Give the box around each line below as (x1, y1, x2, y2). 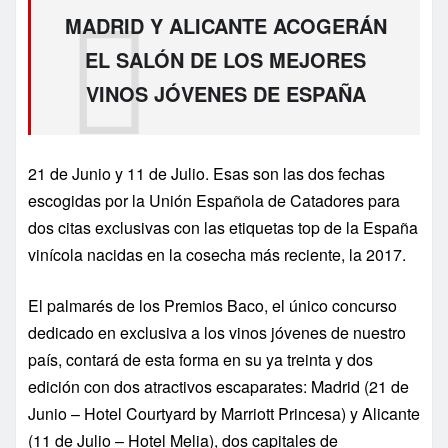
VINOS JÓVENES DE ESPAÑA (85, 78, 366, 108)
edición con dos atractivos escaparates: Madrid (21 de (28, 375, 409, 399)
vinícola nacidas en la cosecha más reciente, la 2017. (28, 243, 406, 267)
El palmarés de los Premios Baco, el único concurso (28, 294, 397, 318)
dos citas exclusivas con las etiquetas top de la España (28, 216, 418, 240)
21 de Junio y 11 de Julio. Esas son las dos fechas (28, 162, 385, 186)
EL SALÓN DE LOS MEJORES (85, 44, 366, 74)
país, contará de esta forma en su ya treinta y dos (28, 348, 373, 372)
